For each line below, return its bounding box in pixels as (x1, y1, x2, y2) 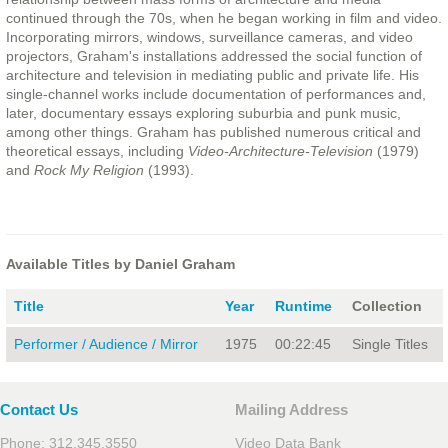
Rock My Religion (29, 162, 144, 179)
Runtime (274, 298, 332, 315)
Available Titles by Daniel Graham (5, 256, 235, 273)
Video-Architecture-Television (187, 143, 373, 160)
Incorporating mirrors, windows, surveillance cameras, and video (5, 29, 413, 46)
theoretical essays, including (5, 143, 188, 160)
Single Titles (351, 336, 428, 353)
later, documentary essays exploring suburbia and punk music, (5, 105, 401, 122)
